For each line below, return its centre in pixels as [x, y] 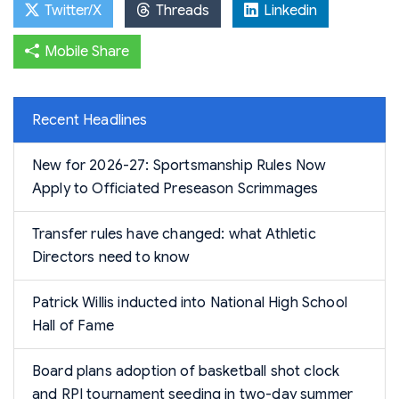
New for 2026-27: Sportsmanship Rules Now [179, 165]
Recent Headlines [90, 120]
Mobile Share [85, 51]
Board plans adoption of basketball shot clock [186, 371]
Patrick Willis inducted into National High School [190, 302]
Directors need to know [111, 257]
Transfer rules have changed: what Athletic [174, 234]
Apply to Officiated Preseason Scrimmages [175, 188]
